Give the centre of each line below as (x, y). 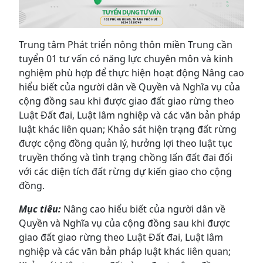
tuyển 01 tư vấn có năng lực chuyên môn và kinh (126, 59)
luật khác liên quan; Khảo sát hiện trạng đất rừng (128, 129)
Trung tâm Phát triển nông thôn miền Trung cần (126, 45)
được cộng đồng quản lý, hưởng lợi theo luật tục (126, 144)
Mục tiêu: (41, 209)
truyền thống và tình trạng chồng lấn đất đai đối (126, 158)
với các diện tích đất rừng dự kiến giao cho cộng (125, 172)
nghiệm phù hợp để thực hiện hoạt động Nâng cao (131, 73)
